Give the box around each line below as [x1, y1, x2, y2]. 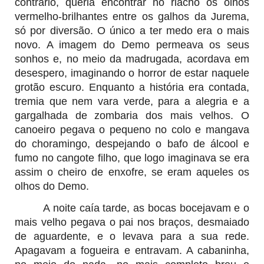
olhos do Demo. [15, 180, 92, 192]
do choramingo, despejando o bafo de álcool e [15, 137, 249, 150]
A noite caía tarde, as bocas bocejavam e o [43, 202, 249, 214]
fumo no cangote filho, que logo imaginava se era [15, 151, 249, 164]
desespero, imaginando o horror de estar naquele [15, 67, 249, 79]
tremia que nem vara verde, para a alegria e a [15, 95, 249, 107]
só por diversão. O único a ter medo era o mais [15, 24, 249, 37]
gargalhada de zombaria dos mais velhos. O [15, 109, 249, 121]
